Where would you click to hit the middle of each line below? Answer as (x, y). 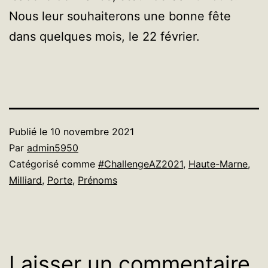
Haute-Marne (218, 164)
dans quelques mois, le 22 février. (104, 36)
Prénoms (98, 180)
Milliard (25, 180)
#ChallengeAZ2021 (141, 164)
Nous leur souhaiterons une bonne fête (120, 16)
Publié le (30, 131)
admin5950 (53, 147)
